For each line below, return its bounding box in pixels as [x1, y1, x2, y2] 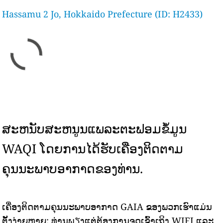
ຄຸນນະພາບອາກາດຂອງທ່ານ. [2, 160, 143, 177]
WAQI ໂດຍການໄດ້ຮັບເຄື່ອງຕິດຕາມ [2, 140, 184, 157]
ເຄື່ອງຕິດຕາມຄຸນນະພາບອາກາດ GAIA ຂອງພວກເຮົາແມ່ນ [2, 201, 213, 213]
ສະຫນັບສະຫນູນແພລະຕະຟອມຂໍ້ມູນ [2, 120, 187, 137]
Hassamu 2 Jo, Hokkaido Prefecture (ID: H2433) [2, 8, 203, 20]
